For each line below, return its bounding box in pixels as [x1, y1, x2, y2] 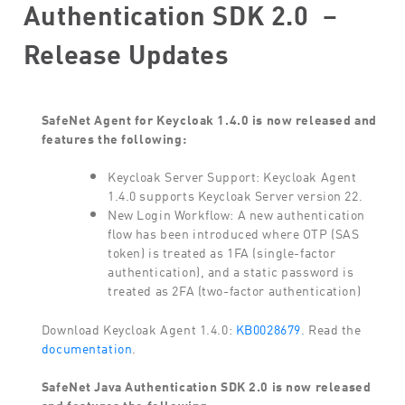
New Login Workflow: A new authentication [108, 203, 366, 223]
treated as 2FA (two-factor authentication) [108, 279, 362, 299]
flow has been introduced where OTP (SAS [108, 222, 360, 242]
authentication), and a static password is [108, 260, 354, 280]
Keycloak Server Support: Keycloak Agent [108, 165, 357, 185]
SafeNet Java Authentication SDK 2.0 [41, 375, 272, 395]
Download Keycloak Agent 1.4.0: [41, 317, 236, 337]
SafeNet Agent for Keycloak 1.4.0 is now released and [41, 108, 377, 127]
